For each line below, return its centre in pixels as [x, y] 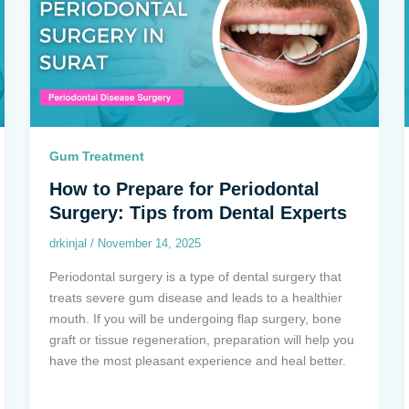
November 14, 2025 [150, 244]
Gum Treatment [97, 157]
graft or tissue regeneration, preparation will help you [202, 339]
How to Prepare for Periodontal [185, 189]
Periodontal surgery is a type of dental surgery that [196, 276]
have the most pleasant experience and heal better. [198, 360]
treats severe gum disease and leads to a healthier [196, 297]
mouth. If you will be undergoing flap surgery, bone [196, 318]
